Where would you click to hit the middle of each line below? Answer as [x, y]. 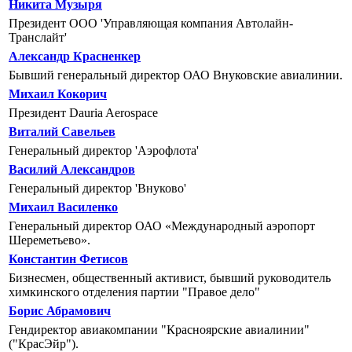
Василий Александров [72, 169]
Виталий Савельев [62, 131]
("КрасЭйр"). [44, 343]
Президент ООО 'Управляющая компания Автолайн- [151, 23]
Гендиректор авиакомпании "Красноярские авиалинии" [159, 329]
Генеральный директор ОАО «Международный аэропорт [162, 225]
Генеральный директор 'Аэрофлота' [104, 150]
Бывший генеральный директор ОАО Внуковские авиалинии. [176, 75]
